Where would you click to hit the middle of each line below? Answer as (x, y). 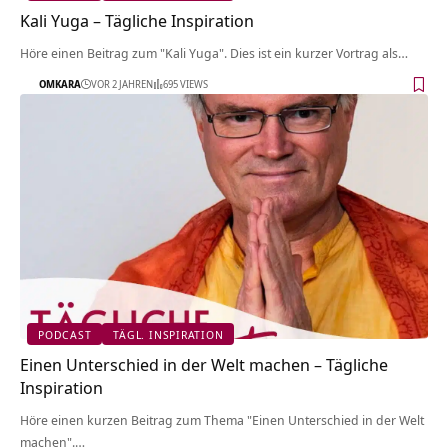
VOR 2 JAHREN (122, 83)
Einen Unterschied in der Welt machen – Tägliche (204, 365)
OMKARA (60, 83)
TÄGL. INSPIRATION (168, 334)
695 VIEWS (185, 83)
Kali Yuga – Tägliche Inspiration (137, 21)
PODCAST (65, 334)
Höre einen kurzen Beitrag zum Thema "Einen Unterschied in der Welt (222, 420)
